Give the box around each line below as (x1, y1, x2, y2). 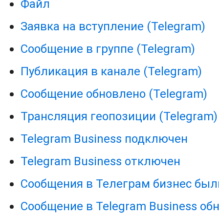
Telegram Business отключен (21, 154, 181, 169)
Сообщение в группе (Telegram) (21, 42, 196, 56)
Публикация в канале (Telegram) (21, 64, 202, 79)
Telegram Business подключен (21, 131, 188, 146)
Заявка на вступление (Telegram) (21, 19, 206, 34)
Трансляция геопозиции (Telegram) (21, 109, 218, 124)
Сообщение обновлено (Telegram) (21, 87, 208, 101)
